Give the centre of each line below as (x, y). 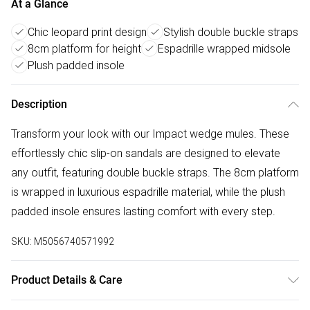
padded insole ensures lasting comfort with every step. (143, 211)
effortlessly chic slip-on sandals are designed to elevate (146, 153)
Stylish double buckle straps (231, 32)
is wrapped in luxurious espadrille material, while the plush (148, 192)
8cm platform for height (84, 49)
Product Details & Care (67, 280)
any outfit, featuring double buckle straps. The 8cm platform (155, 173)
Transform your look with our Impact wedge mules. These (150, 134)
